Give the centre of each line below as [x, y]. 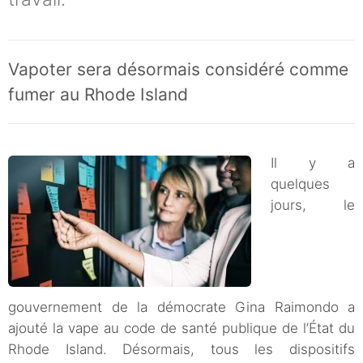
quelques [300, 184]
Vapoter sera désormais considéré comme [178, 70]
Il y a [313, 163]
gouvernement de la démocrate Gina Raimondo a [181, 307]
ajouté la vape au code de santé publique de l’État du [181, 329]
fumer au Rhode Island [98, 95]
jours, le [313, 205]
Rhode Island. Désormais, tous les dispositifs [181, 350]
